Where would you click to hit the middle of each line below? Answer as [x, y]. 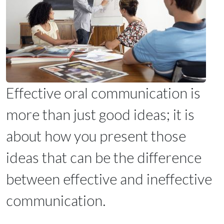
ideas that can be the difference [104, 157]
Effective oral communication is [103, 93]
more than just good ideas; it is [100, 114]
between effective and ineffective [109, 179]
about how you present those [96, 136]
